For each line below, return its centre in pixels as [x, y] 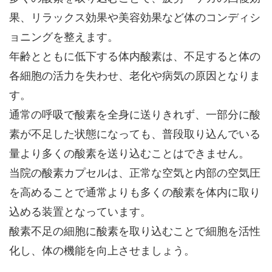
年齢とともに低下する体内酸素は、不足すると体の [135, 56]
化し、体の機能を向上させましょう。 [102, 251]
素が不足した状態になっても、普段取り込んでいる [135, 134]
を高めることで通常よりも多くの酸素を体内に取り [135, 192]
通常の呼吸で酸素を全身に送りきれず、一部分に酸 [135, 115]
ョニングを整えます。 [64, 37]
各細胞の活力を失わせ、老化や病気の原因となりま [135, 76]
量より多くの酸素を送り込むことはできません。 [129, 154]
